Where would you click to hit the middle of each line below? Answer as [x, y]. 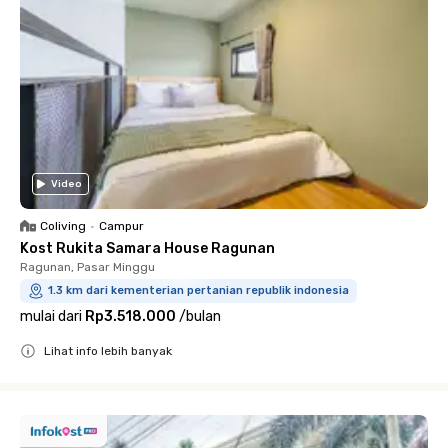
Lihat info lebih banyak [108, 351]
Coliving [63, 226]
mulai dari [51, 316]
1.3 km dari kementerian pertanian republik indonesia [198, 290]
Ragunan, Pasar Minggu [87, 267]
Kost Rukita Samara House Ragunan [147, 248]
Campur [121, 226]
